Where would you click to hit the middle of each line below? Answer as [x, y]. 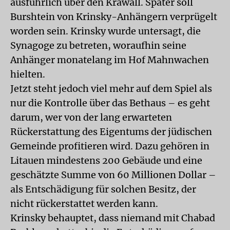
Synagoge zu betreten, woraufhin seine [98, 45]
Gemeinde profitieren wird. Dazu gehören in [110, 146]
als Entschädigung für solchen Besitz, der [103, 189]
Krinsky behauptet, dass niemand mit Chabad [113, 218]
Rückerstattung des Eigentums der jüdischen [111, 132]
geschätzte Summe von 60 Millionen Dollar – [113, 175]
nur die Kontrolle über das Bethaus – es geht [110, 103]
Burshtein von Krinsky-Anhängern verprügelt [114, 17]
